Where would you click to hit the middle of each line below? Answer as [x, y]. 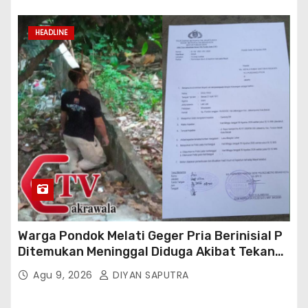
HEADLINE [51, 32]
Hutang [41, 267]
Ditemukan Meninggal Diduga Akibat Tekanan [154, 251]
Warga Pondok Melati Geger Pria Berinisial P [150, 235]
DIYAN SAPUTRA [149, 275]
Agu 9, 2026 [64, 275]
